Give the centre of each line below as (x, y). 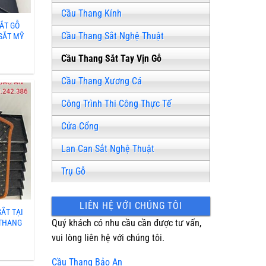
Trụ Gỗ (74, 171)
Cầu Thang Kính (92, 13)
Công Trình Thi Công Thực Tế (117, 103)
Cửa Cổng (80, 126)
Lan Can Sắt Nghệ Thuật (108, 148)
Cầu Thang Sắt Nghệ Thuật (113, 36)
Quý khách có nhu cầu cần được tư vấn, (127, 223)
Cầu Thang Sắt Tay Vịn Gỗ (112, 58)
